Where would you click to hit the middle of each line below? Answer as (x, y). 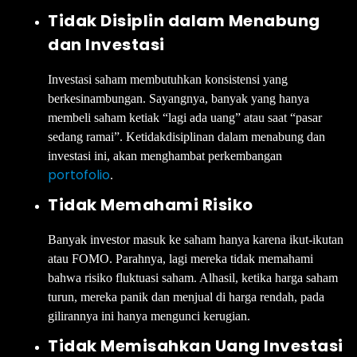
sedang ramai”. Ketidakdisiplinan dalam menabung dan (186, 136)
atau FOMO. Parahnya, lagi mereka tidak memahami (180, 258)
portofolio (79, 175)
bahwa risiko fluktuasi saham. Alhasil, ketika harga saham (193, 277)
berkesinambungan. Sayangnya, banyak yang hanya (178, 98)
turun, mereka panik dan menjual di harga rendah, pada (186, 296)
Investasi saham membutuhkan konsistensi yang (168, 79)
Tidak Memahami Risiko (151, 204)
